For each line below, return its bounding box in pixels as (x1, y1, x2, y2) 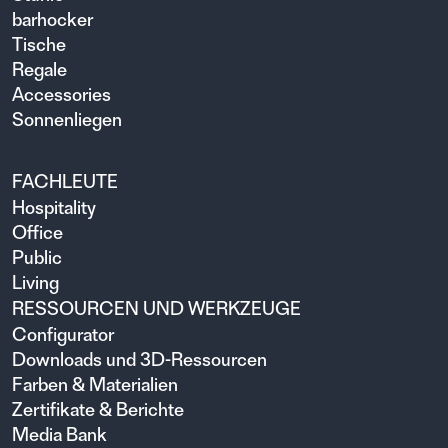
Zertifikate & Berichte (12, 397, 184, 421)
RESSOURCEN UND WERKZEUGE (12, 296, 301, 320)
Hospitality (12, 195, 96, 219)
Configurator (12, 322, 114, 346)
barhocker (12, 7, 93, 31)
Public (12, 245, 62, 269)
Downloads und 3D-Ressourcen (12, 347, 267, 371)
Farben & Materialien (12, 372, 178, 396)
